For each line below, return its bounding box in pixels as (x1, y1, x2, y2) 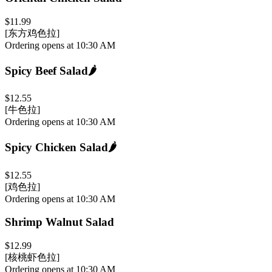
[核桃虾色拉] (5, 252, 59, 263)
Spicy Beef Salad (5, 64, 88, 77)
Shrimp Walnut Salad (5, 216, 114, 229)
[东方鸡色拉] (5, 27, 59, 38)
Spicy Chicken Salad (5, 140, 108, 154)
